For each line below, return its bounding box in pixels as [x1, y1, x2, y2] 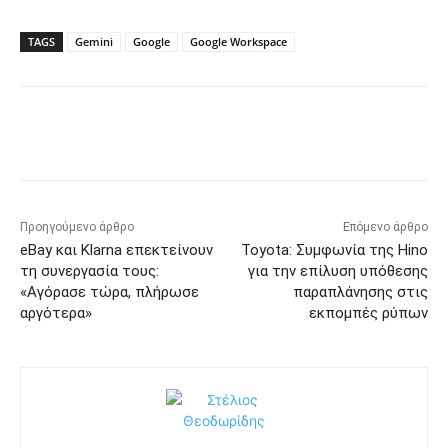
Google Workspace [190, 33, 287, 49]
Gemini [75, 33, 113, 49]
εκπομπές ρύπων [308, 303, 428, 322]
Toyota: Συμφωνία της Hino [240, 240, 428, 259]
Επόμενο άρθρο [342, 219, 428, 234]
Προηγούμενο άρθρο [20, 219, 134, 234]
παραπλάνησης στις [292, 282, 428, 301]
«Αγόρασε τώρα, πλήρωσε [20, 282, 199, 301]
